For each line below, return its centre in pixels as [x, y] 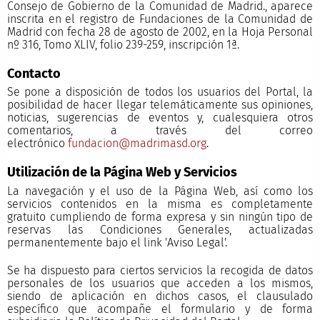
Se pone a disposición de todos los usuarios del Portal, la [160, 92]
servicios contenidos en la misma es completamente [160, 204]
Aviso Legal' [196, 242]
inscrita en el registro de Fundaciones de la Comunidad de [160, 19]
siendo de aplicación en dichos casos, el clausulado [160, 296]
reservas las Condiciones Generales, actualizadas [160, 229]
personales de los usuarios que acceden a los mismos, [160, 283]
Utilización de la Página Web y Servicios [122, 172]
